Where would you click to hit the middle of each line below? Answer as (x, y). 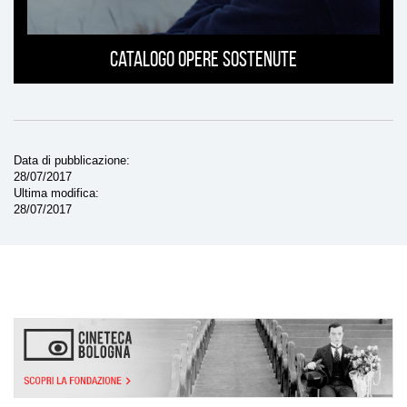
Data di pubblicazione (70, 161)
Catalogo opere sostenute (203, 60)
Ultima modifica (55, 194)
